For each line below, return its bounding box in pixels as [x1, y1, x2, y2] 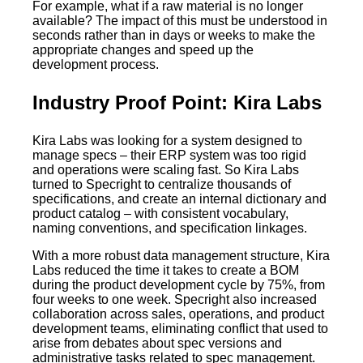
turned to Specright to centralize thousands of [32, 177, 291, 192]
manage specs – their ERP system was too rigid [32, 148, 306, 163]
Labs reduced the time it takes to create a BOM [32, 263, 299, 278]
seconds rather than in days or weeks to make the [32, 28, 315, 43]
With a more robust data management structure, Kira [32, 249, 330, 263]
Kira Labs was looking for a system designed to [32, 134, 302, 148]
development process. [32, 58, 159, 72]
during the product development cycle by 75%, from [32, 278, 325, 293]
